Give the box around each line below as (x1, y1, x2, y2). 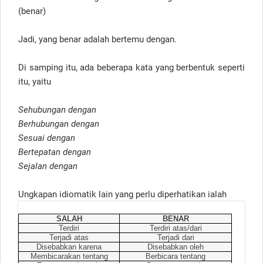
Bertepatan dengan (18, 146, 91, 157)
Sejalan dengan (18, 160, 77, 171)
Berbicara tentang (146, 251, 205, 261)
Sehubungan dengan (18, 104, 96, 115)
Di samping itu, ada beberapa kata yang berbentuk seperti (18, 62, 245, 73)
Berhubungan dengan (18, 118, 99, 129)
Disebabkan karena (36, 242, 102, 251)
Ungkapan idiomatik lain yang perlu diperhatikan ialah (18, 188, 227, 200)
